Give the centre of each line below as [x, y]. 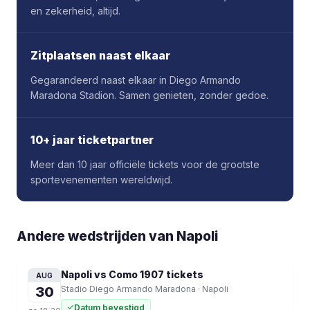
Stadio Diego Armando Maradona [128, 289]
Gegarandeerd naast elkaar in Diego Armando [136, 80]
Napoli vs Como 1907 [112, 274]
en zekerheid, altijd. [75, 11]
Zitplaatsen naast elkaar [100, 55]
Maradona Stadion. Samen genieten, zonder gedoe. [149, 95]
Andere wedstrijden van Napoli [117, 236]
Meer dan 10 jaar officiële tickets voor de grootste [145, 164]
